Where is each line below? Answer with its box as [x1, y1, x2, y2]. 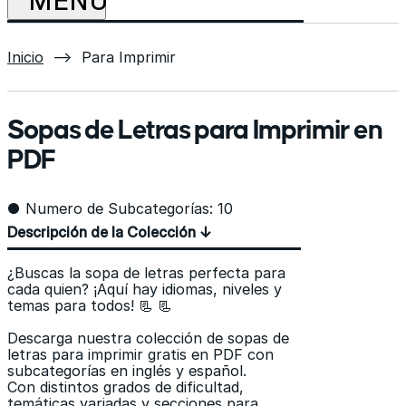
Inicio [7, 48, 43, 67]
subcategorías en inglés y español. [7, 361, 246, 380]
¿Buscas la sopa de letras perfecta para [7, 263, 285, 282]
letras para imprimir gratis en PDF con [7, 344, 274, 363]
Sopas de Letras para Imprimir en [7, 116, 382, 144]
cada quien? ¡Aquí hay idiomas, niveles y [7, 279, 282, 298]
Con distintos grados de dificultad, [7, 377, 244, 396]
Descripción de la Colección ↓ [7, 222, 211, 241]
